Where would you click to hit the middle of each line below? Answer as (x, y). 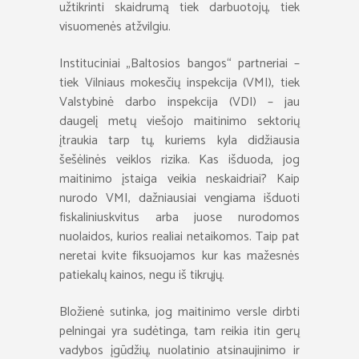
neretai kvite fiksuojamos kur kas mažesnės (179, 256)
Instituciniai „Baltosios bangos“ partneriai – (179, 64)
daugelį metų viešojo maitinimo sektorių (179, 121)
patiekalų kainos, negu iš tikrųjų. (142, 275)
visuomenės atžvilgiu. (115, 27)
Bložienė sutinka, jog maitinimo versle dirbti (179, 312)
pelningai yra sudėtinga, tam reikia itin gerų (179, 331)
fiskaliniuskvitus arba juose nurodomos (179, 218)
